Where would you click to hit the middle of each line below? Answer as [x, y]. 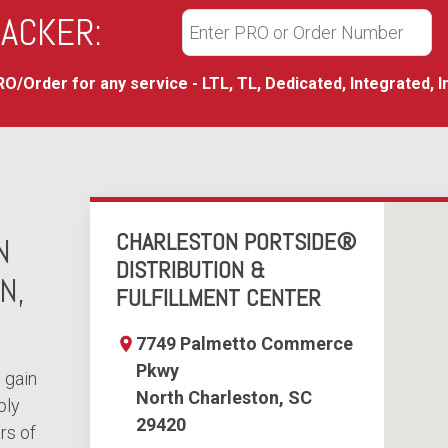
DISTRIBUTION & [190, 269]
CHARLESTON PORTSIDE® [235, 241]
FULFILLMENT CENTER [218, 297]
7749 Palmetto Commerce [244, 343]
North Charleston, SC [223, 397]
